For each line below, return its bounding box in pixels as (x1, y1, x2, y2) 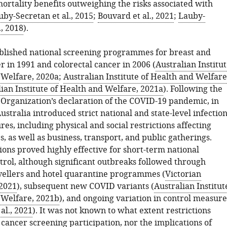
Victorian (165, 168, 201, 180)
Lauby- (178, 10, 205, 22)
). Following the (163, 83, 222, 95)
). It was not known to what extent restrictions (32, 205, 211, 217)
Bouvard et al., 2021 (97, 10, 174, 22)
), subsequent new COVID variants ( (16, 180, 154, 193)
